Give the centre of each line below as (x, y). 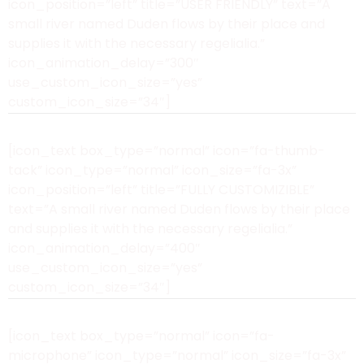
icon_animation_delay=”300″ (104, 63)
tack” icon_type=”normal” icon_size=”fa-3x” (152, 170)
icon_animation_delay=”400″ (104, 248)
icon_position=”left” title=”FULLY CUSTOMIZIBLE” (161, 190)
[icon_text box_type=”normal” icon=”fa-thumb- (167, 151)
